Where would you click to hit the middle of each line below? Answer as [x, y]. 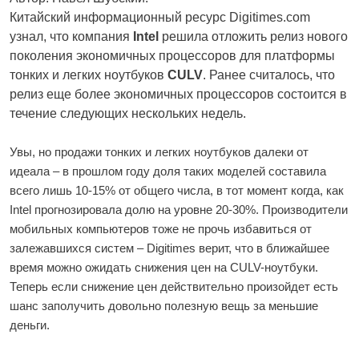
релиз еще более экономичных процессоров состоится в [178, 94]
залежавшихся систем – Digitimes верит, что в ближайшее [169, 248]
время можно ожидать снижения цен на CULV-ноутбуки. [164, 267]
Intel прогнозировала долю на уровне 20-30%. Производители [179, 210]
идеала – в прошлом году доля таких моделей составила [168, 171]
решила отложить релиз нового [253, 36]
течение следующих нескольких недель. [128, 113]
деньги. [30, 325]
